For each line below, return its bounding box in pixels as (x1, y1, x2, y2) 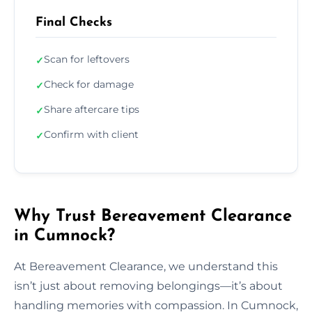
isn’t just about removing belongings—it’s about (14, 279, 283, 292)
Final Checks (36, 15, 112, 29)
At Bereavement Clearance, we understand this (14, 259, 278, 273)
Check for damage (44, 77, 134, 91)
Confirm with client (44, 127, 139, 141)
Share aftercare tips (44, 102, 139, 116)
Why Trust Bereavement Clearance (14, 208, 292, 225)
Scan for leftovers (44, 52, 130, 65)
